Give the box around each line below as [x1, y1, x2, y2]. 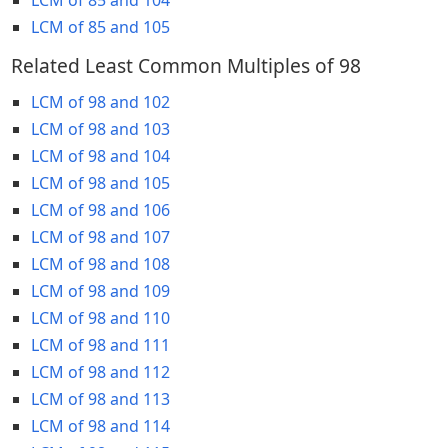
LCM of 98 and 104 [31, 144, 170, 167]
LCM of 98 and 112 [31, 360, 170, 383]
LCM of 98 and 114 [31, 414, 170, 437]
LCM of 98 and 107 [31, 225, 170, 248]
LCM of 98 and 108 [31, 252, 170, 275]
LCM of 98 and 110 [31, 306, 170, 329]
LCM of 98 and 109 [31, 279, 170, 302]
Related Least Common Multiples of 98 [11, 51, 361, 79]
